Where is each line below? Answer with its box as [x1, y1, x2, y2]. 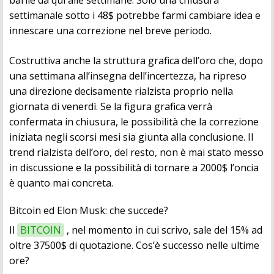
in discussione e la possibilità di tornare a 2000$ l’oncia [9, 161, 259, 175]
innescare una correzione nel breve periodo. [9, 24, 212, 38]
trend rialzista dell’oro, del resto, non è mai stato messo [9, 146, 264, 160]
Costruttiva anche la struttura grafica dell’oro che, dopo [9, 54, 263, 68]
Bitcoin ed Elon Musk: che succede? [9, 204, 168, 218]
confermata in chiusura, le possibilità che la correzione [9, 115, 259, 129]
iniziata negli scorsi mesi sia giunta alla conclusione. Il [9, 130, 253, 144]
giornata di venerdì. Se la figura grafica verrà [9, 100, 212, 114]
